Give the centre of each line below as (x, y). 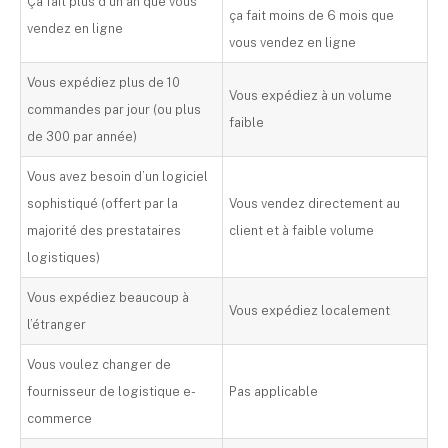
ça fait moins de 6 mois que (312, 16)
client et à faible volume (302, 231)
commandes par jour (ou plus (114, 110)
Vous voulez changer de (99, 365)
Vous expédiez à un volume (311, 96)
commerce (60, 419)
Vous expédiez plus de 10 (104, 83)
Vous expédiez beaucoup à (108, 298)
